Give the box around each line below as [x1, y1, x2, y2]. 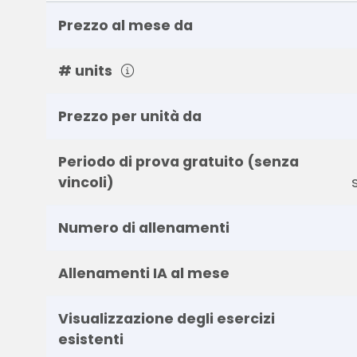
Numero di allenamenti [57, 218, 229, 237]
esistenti [57, 329, 124, 349]
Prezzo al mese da [57, 15, 193, 35]
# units [57, 61, 116, 80]
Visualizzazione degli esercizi [57, 308, 275, 328]
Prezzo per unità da [57, 106, 202, 126]
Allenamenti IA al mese [57, 263, 229, 283]
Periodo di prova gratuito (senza [57, 151, 299, 171]
